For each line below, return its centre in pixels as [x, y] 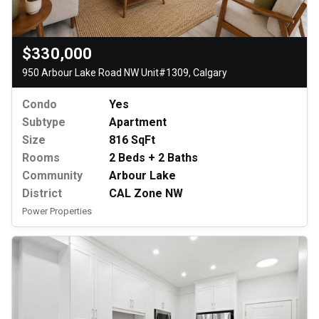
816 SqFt [132, 140]
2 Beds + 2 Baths [153, 157]
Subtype [44, 122]
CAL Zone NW [146, 193]
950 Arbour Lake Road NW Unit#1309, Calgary [125, 72]
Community [52, 175]
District [42, 193]
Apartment [138, 122]
